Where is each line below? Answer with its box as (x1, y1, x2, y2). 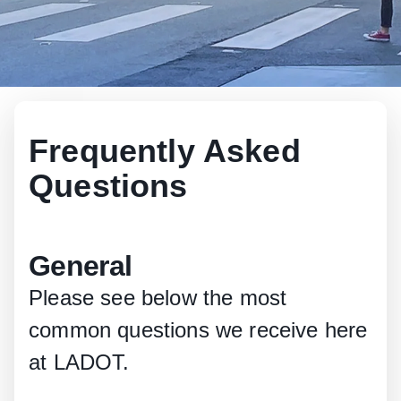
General (29, 250, 132, 282)
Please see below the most (29, 286, 287, 310)
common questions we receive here (29, 318, 368, 342)
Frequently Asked (29, 132, 301, 169)
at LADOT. (29, 350, 130, 374)
